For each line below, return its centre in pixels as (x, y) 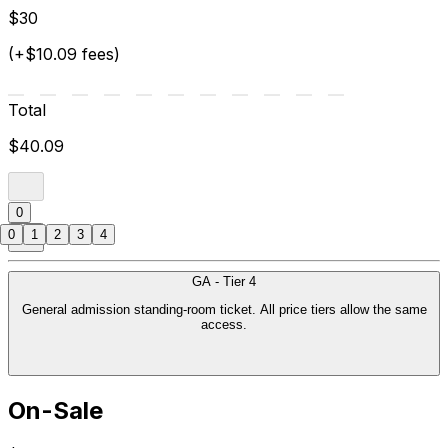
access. (224, 325)
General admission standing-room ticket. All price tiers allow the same (140, 310)
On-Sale (55, 410)
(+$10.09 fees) (64, 54)
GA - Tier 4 (224, 282)
